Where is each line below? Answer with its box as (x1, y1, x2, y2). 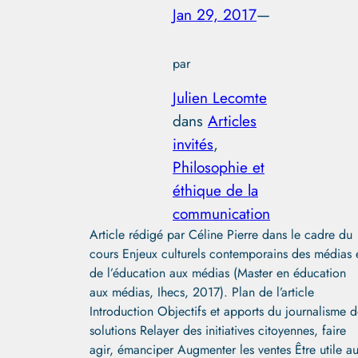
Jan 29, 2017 (173, 2, 257, 26)
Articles (208, 109, 257, 132)
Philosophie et (173, 155, 265, 178)
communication (173, 201, 270, 225)
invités (173, 132, 213, 155)
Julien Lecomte (173, 86, 267, 109)
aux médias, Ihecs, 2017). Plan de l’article (89, 282, 314, 301)
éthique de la (173, 178, 258, 201)
